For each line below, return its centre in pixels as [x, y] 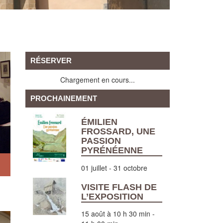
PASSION [101, 141]
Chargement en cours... [98, 80]
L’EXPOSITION [112, 196]
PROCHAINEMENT [64, 98]
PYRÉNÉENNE [112, 150]
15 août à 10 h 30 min [115, 214]
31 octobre [130, 167]
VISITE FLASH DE [119, 187]
